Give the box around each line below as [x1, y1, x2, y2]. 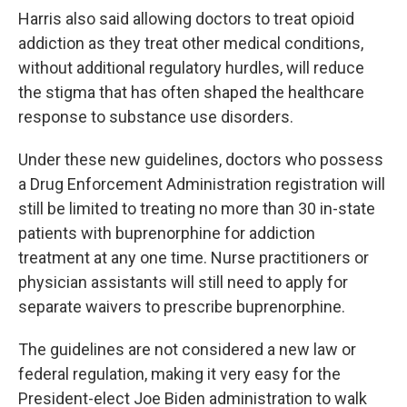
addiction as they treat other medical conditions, [18, 34, 363, 53]
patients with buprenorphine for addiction [18, 223, 315, 243]
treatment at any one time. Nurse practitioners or [18, 248, 369, 267]
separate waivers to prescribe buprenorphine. [18, 297, 345, 316]
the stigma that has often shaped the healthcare [18, 83, 364, 102]
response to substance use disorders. [18, 107, 293, 126]
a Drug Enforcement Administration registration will [18, 174, 385, 194]
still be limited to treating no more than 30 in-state [18, 199, 375, 218]
